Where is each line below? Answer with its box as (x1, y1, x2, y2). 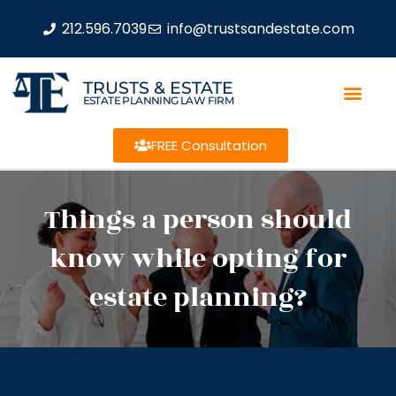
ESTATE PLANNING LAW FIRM (82, 93, 234, 107)
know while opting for (49, 239, 346, 279)
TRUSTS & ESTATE (82, 77, 233, 98)
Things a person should (44, 200, 352, 240)
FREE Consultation (150, 136, 267, 155)
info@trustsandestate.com (166, 18, 354, 39)
